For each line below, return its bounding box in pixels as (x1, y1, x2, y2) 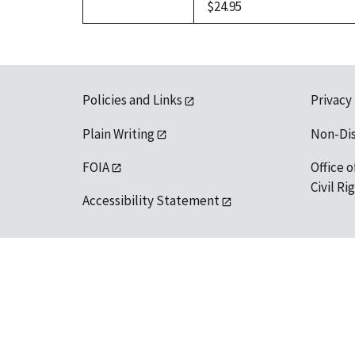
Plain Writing (82, 124, 155, 143)
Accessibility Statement (82, 192, 219, 210)
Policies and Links (82, 91, 182, 109)
